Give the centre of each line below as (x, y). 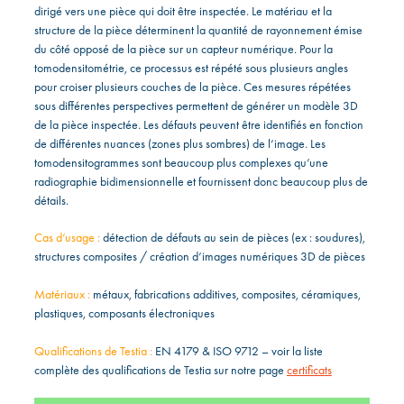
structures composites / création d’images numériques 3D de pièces (199, 256)
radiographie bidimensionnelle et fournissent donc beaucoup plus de (201, 181)
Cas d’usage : (67, 237)
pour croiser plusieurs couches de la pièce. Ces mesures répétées (192, 86)
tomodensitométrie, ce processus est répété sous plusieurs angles (191, 67)
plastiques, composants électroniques (124, 312)
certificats (309, 369)
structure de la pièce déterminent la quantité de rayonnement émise (198, 29)
